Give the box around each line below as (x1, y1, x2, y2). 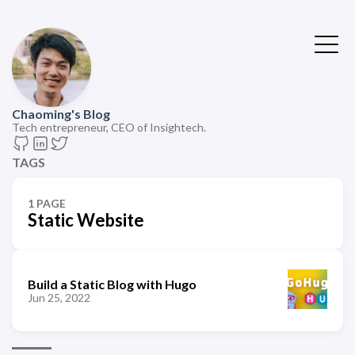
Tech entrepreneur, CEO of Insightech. (12, 120, 206, 134)
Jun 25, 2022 (28, 290, 90, 304)
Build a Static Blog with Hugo (28, 276, 197, 292)
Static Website (28, 209, 144, 231)
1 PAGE (28, 197, 66, 210)
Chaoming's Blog (12, 106, 110, 121)
